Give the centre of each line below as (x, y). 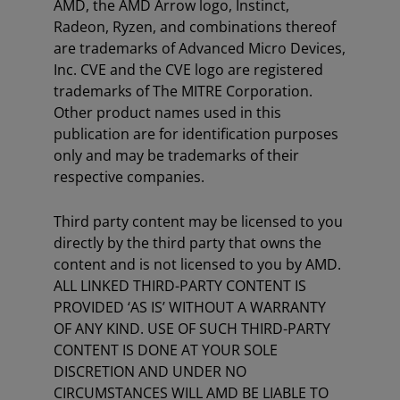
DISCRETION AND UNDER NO (150, 371)
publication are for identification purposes (196, 134)
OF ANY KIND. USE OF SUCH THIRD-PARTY (192, 329)
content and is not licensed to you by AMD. (197, 264)
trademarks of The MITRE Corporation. (183, 91)
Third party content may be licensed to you (198, 221)
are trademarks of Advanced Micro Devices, (200, 48)
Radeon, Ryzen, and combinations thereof (195, 27)
